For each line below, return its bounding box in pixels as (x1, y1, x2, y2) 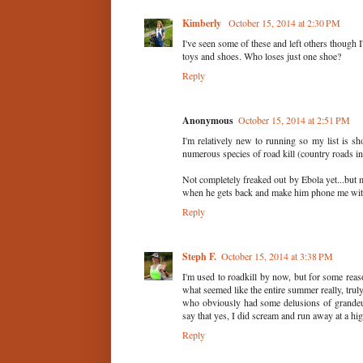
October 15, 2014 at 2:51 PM (238, 113, 350, 126)
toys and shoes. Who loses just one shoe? (182, 49, 341, 62)
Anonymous (182, 113, 233, 127)
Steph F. (182, 249, 216, 263)
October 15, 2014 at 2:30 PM (228, 15, 340, 29)
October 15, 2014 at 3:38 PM (221, 249, 333, 263)
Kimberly (182, 15, 224, 30)
